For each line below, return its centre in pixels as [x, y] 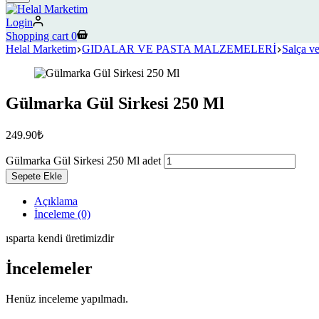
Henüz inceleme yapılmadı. [67, 299]
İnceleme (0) [62, 214]
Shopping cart [37, 36]
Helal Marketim [41, 48]
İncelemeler [49, 269]
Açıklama [56, 202]
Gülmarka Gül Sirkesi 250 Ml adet [83, 161]
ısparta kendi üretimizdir [60, 239]
